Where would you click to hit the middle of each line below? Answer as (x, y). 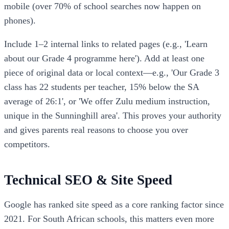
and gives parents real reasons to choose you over (96, 130)
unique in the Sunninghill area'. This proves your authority (113, 115)
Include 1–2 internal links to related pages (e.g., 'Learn (106, 44)
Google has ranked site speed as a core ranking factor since (114, 204)
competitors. (27, 144)
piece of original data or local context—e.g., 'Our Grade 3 (112, 72)
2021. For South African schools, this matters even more (109, 219)
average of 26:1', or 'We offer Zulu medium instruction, (107, 101)
